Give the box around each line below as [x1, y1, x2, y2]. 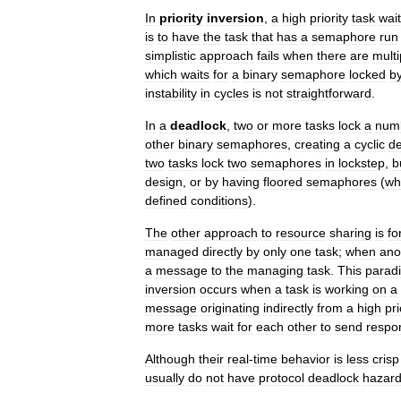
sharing [329, 226, 371, 240]
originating [200, 301, 260, 315]
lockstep [338, 156, 385, 170]
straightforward [286, 86, 371, 100]
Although [145, 352, 195, 366]
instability [145, 86, 197, 100]
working [325, 282, 369, 296]
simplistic [145, 48, 196, 63]
